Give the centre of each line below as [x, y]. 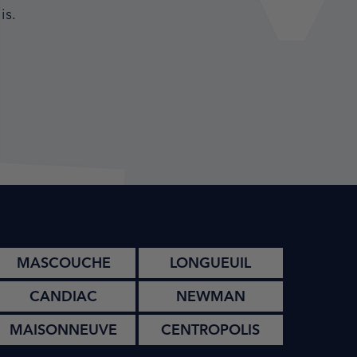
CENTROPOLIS [211, 329]
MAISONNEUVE [64, 329]
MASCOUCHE [63, 262]
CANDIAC [64, 296]
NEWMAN [210, 296]
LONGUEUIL [211, 262]
